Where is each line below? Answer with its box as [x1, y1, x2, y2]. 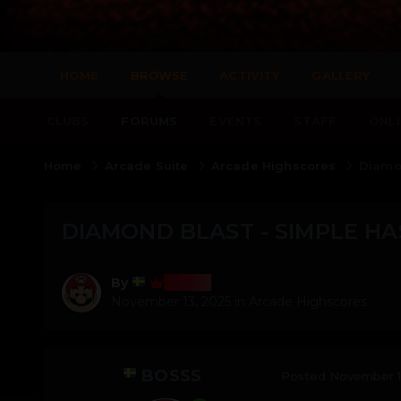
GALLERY [311, 67, 371, 82]
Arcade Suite [104, 158, 192, 174]
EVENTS [209, 113, 262, 128]
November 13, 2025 [110, 293, 231, 310]
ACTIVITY [219, 67, 280, 82]
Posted [280, 369, 329, 384]
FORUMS [121, 113, 178, 128]
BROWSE [131, 67, 188, 82]
